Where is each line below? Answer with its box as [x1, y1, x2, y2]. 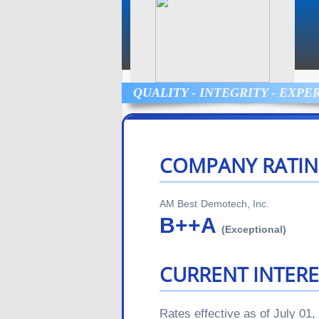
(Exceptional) [221, 224, 286, 235]
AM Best [159, 198, 197, 209]
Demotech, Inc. [201, 198, 269, 209]
